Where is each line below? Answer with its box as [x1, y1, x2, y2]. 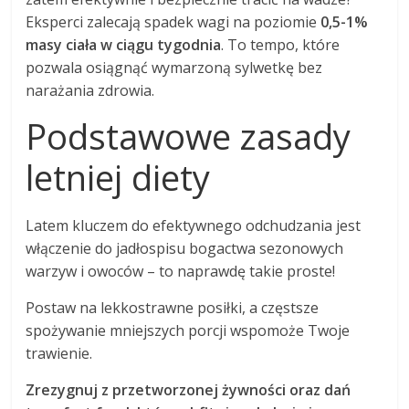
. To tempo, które [221, 35, 341, 56]
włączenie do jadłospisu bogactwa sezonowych [26, 238, 344, 259]
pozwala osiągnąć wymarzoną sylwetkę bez [26, 58, 323, 79]
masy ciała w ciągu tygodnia [26, 35, 222, 56]
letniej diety [26, 153, 211, 202]
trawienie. [26, 343, 93, 364]
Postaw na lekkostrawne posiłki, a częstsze [26, 298, 320, 319]
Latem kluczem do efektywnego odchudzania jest [26, 215, 362, 236]
